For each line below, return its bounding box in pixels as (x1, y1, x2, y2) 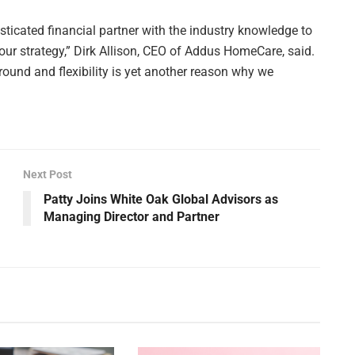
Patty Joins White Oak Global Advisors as (44, 191, 278, 207)
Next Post (23, 167, 72, 181)
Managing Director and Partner (44, 208, 219, 224)
